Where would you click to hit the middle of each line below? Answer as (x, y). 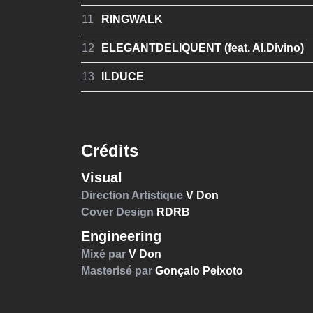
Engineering (121, 236)
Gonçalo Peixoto (199, 270)
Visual (102, 177)
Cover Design (117, 212)
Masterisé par (117, 270)
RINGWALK (132, 19)
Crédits (110, 150)
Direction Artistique (132, 195)
